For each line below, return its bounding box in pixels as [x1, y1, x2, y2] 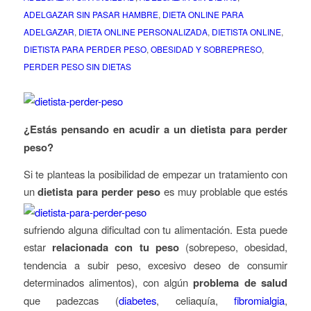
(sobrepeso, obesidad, [178, 239, 288, 254]
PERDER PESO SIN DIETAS [23, 60, 131, 73]
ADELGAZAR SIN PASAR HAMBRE [23, 8, 158, 21]
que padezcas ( [23, 292, 119, 308]
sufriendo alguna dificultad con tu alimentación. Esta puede [23, 221, 288, 237]
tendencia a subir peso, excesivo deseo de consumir [23, 257, 288, 272]
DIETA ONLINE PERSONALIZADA [78, 26, 208, 38]
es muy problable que [160, 183, 264, 199]
